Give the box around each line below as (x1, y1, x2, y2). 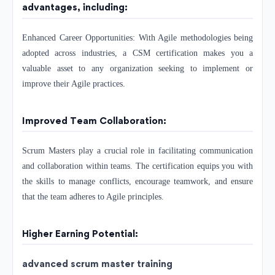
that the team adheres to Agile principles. (22, 192, 164, 201)
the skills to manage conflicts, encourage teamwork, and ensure (22, 176, 253, 186)
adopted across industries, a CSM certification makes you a (22, 48, 253, 58)
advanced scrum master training (22, 258, 172, 270)
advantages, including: (22, 1, 128, 14)
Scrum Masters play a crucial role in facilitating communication (22, 145, 253, 155)
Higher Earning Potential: (22, 227, 138, 239)
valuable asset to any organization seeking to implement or (22, 63, 253, 73)
